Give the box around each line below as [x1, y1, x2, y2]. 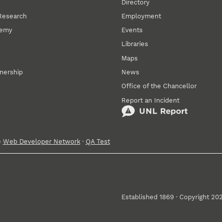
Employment [121, 12, 162, 20]
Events [121, 26, 143, 34]
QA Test [85, 137, 110, 145]
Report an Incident [121, 96, 180, 104]
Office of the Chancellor [121, 82, 197, 90]
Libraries [121, 40, 149, 48]
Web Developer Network [2, 137, 80, 145]
